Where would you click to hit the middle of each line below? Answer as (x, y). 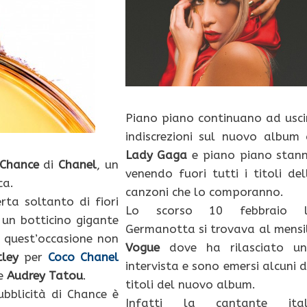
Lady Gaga (156, 155)
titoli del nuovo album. (190, 285)
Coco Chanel (83, 257)
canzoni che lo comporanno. (204, 192)
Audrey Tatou (45, 276)
